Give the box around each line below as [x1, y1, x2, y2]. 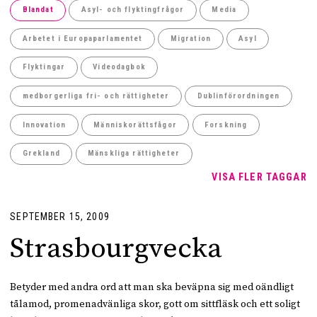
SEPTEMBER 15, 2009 [10, 211, 110, 223]
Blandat [22, 5, 54, 15]
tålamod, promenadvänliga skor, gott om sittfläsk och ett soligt [10, 298, 301, 311]
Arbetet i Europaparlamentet [22, 33, 143, 43]
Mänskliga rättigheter [88, 149, 180, 158]
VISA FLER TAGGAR [212, 171, 307, 183]
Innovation [22, 120, 67, 129]
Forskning [204, 120, 248, 129]
